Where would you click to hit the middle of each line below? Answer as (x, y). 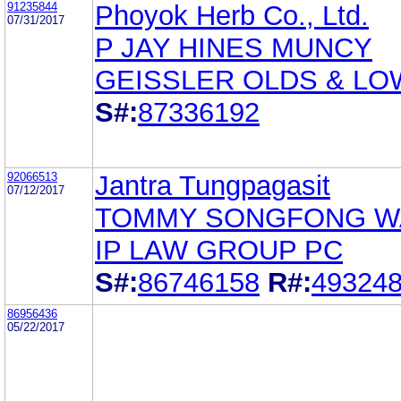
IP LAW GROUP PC (219, 250)
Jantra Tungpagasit (213, 185)
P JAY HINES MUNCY (234, 47)
